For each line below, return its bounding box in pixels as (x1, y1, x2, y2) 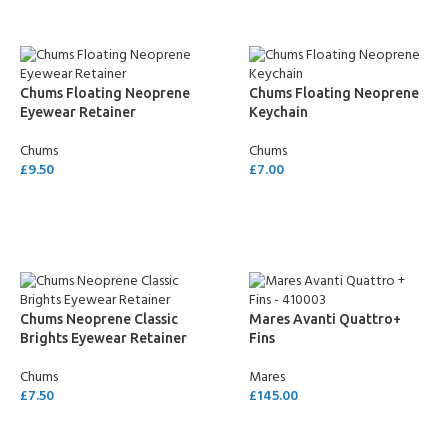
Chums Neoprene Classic (20, 311, 178, 328)
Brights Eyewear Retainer (20, 330, 187, 347)
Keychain (249, 104, 308, 121)
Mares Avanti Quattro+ (249, 311, 401, 328)
